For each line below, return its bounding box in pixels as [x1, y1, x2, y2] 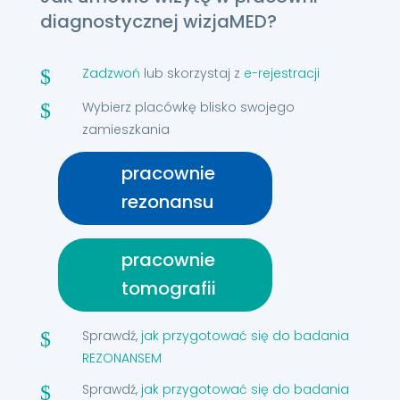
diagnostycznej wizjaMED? [39, 9, 277, 34]
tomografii [121, 276, 216, 301]
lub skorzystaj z [139, 64, 244, 82]
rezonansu [121, 189, 214, 214]
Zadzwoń [81, 64, 140, 82]
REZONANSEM [81, 349, 162, 367]
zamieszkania [81, 121, 170, 138]
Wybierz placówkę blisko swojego [81, 98, 295, 116]
